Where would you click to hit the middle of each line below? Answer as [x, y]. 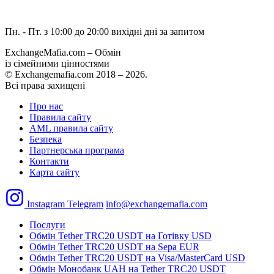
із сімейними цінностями [57, 63]
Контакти [49, 161]
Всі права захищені [45, 85]
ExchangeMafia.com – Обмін [63, 52]
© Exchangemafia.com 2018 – [65, 74]
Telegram [85, 204]
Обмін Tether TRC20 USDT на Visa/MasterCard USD [137, 257]
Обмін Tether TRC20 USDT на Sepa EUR [114, 246]
